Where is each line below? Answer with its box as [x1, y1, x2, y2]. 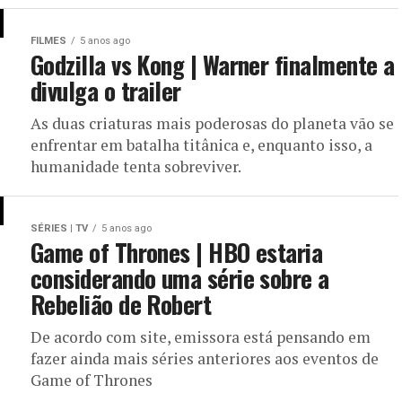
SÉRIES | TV [31, 223, 88, 234]
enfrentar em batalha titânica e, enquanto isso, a [31, 135, 372, 155]
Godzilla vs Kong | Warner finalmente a [31, 47, 395, 83]
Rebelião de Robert [31, 286, 212, 322]
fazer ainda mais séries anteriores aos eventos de [31, 348, 379, 369]
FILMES [31, 35, 66, 47]
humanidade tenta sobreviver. [31, 156, 241, 177]
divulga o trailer [31, 73, 181, 109]
